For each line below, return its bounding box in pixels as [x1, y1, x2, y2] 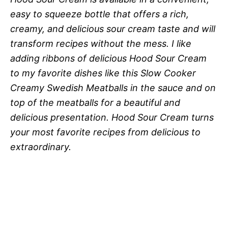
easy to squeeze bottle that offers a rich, [10, 8, 189, 19]
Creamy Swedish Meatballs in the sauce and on [10, 82, 216, 93]
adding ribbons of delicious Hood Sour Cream [10, 52, 207, 64]
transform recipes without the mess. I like [10, 38, 191, 49]
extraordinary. [10, 141, 71, 152]
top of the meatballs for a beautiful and [10, 97, 180, 108]
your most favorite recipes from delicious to [10, 126, 201, 137]
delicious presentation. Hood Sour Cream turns [10, 111, 214, 123]
